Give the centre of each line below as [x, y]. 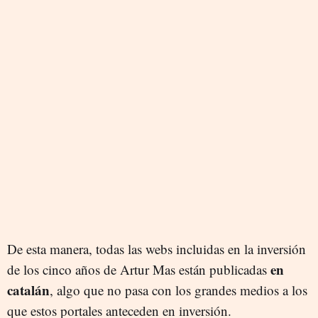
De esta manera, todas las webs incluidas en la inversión [157, 249]
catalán [28, 290]
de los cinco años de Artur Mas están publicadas [139, 270]
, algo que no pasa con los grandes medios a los [179, 290]
